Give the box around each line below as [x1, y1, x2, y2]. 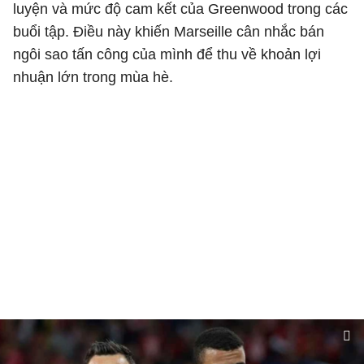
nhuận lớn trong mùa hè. [13, 69, 173, 85]
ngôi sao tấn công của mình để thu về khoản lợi [13, 46, 321, 63]
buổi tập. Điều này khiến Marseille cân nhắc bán [13, 24, 324, 40]
